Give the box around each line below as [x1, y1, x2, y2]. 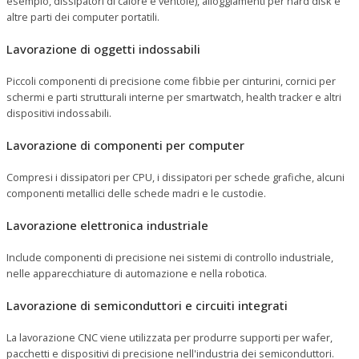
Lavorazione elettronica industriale [6, 216, 208, 233]
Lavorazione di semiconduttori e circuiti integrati [6, 296, 288, 313]
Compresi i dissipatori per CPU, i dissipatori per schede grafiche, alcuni [6, 169, 345, 184]
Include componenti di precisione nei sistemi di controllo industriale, [6, 249, 333, 264]
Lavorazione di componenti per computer [6, 136, 244, 153]
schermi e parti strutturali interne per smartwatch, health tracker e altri [6, 89, 341, 104]
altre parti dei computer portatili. [6, 9, 159, 24]
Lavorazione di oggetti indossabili [6, 40, 200, 57]
